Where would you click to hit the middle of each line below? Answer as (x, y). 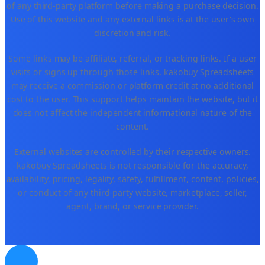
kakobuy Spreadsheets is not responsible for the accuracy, (132, 166)
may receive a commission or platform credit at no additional (132, 86)
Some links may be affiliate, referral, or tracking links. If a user (132, 59)
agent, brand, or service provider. (132, 206)
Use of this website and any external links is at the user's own (132, 20)
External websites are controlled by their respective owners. (132, 152)
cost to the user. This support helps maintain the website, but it (132, 99)
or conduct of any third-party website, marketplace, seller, (132, 193)
